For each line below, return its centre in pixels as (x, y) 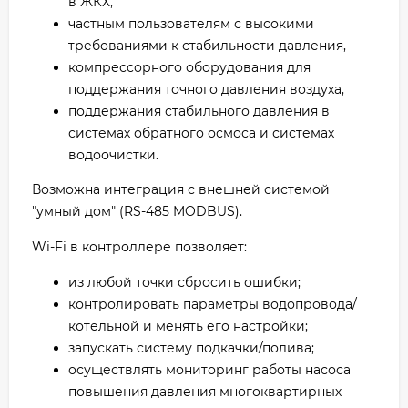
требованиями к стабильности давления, (207, 46)
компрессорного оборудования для (189, 68)
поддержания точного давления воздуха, (206, 90)
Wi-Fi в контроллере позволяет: (141, 247)
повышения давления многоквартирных (205, 392)
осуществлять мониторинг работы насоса (209, 370)
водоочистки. (113, 155)
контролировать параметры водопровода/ (213, 305)
